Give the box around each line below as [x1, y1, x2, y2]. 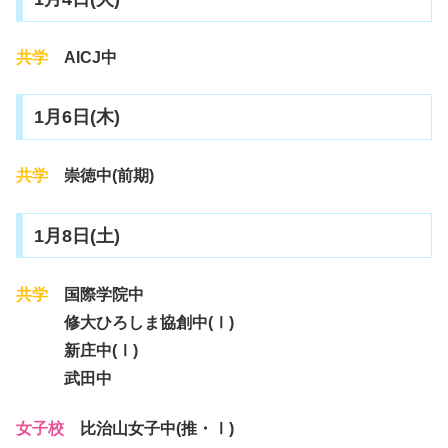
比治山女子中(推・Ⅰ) [64, 420, 250, 438]
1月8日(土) [33, 225, 120, 246]
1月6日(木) [33, 107, 120, 128]
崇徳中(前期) [48, 167, 154, 185]
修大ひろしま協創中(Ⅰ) [16, 313, 234, 331]
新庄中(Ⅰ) [16, 341, 154, 359]
